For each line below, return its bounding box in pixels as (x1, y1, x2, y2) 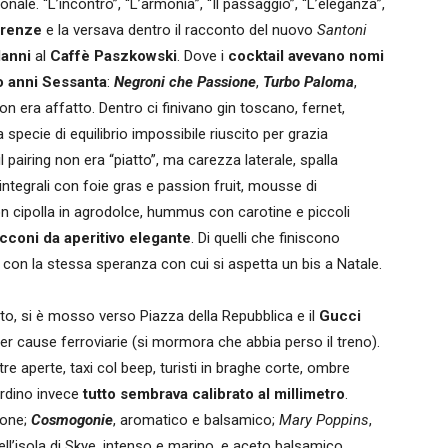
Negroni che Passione (114, 73, 256, 91)
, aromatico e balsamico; (113, 411, 279, 429)
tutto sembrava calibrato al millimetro (83, 385, 345, 403)
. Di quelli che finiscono (191, 229, 340, 247)
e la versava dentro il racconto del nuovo (42, 21, 317, 39)
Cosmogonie (31, 411, 113, 429)
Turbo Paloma (263, 73, 354, 91)
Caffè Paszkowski (50, 47, 177, 65)
